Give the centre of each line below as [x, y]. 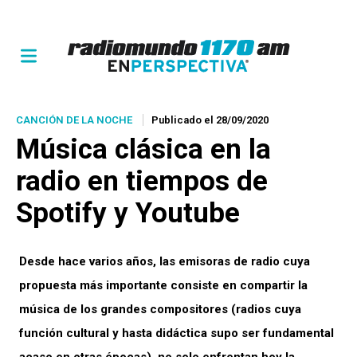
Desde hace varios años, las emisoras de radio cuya [165, 261]
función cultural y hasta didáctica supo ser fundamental [177, 333]
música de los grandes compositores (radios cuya [160, 309]
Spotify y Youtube [128, 213]
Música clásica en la [143, 149]
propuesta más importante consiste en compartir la [163, 285]
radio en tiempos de [142, 181]
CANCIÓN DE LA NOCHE [74, 120]
